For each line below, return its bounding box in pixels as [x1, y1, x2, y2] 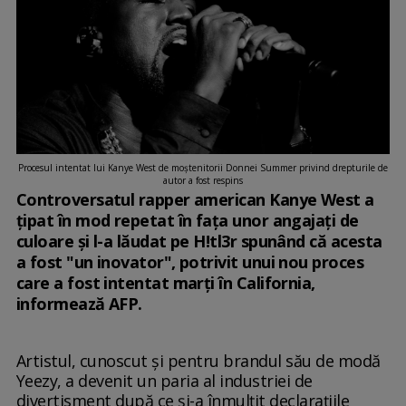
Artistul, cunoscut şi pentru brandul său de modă [15, 350, 381, 372]
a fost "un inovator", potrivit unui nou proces [15, 251, 364, 274]
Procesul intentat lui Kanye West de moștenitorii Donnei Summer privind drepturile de [18, 161, 388, 175]
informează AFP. [15, 293, 142, 315]
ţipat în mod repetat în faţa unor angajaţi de [15, 209, 359, 232]
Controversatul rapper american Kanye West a [15, 188, 374, 211]
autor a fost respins [163, 174, 243, 188]
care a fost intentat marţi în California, [15, 272, 315, 295]
